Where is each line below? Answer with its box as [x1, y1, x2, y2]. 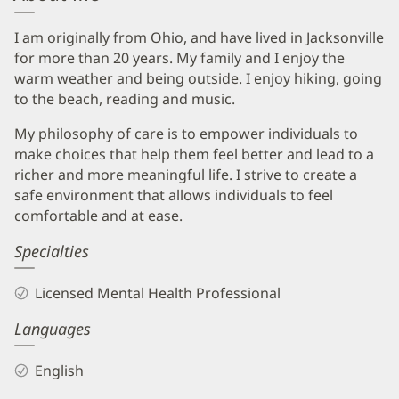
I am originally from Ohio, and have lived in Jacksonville [14, 28, 384, 48]
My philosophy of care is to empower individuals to [14, 124, 358, 144]
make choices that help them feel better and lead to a [14, 144, 374, 165]
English [34, 361, 84, 381]
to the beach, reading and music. [14, 89, 235, 110]
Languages [14, 318, 91, 340]
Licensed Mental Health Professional [34, 283, 281, 304]
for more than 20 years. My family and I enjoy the [14, 48, 345, 69]
